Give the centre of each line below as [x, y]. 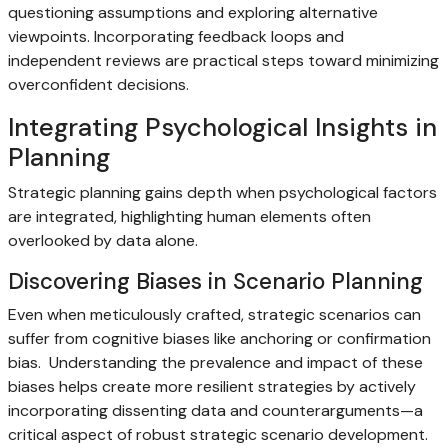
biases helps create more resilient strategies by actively [212, 387]
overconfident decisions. [98, 85]
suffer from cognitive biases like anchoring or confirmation [219, 339]
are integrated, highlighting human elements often [189, 217]
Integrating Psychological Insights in [222, 128]
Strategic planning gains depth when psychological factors [222, 193]
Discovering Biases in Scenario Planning [215, 282]
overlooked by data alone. [103, 241]
